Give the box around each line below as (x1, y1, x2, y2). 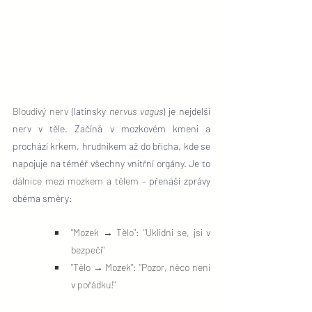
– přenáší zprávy (138, 174, 211, 187)
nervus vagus (109, 104, 163, 117)
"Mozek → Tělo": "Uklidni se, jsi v (71, 226, 210, 238)
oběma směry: (13, 192, 72, 204)
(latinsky (68, 104, 109, 117)
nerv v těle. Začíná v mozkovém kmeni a (13, 122, 210, 134)
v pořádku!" (71, 278, 116, 290)
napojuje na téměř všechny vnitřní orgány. (13, 157, 187, 169)
